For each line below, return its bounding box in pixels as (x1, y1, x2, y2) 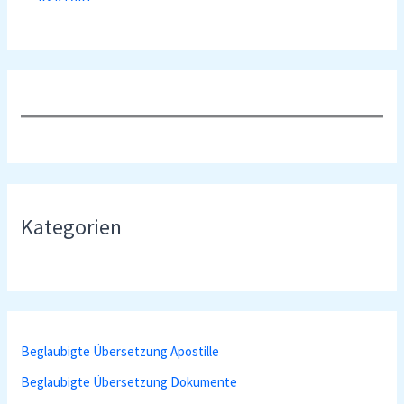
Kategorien (21, 213, 123, 240)
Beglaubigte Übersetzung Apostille (21, 343, 220, 361)
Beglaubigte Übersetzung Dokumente (21, 372, 238, 390)
